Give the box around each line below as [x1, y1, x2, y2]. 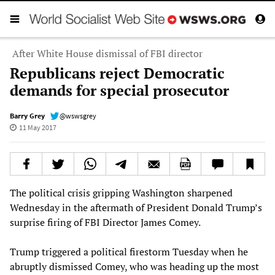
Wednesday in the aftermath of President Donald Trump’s [10, 200, 262, 214]
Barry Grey [10, 110, 45, 120]
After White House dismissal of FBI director [12, 46, 203, 60]
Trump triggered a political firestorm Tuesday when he [10, 244, 248, 258]
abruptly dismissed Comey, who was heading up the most [10, 259, 259, 273]
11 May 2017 [18, 122, 56, 132]
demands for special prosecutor [10, 80, 229, 100]
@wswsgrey [60, 110, 96, 120]
